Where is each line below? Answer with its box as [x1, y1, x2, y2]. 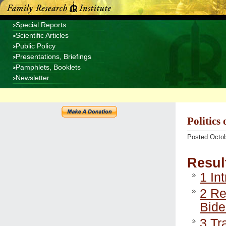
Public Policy [16, 42, 55, 50]
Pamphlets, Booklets [16, 64, 81, 71]
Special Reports [16, 21, 66, 29]
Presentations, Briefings [16, 53, 91, 61]
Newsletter [16, 74, 49, 82]
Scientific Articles [16, 32, 69, 39]
